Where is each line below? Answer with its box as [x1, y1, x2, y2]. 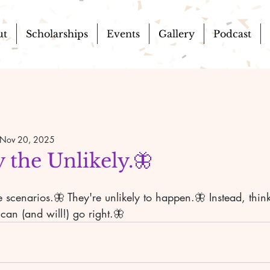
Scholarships [25, 28, 88, 40]
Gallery [158, 28, 195, 40]
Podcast [213, 28, 251, 40]
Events [106, 28, 140, 40]
